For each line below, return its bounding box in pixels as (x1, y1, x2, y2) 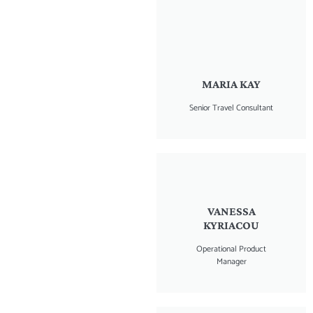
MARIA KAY (202, 77, 261, 91)
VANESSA (207, 204, 256, 218)
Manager (216, 254, 247, 268)
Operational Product (196, 242, 266, 256)
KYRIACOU (203, 218, 259, 232)
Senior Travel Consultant (189, 101, 273, 115)
